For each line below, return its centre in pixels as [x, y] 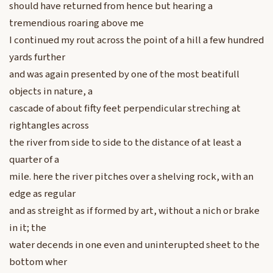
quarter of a [34, 160]
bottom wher [38, 262]
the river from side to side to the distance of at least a [125, 143]
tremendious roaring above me [76, 23]
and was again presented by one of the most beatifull [124, 75]
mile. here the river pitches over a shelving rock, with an [131, 177]
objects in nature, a [51, 92]
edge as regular [42, 194]
